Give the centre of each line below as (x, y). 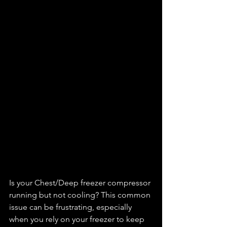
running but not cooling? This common (81, 195)
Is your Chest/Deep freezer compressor (81, 183)
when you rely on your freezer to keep (78, 219)
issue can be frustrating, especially (71, 207)
